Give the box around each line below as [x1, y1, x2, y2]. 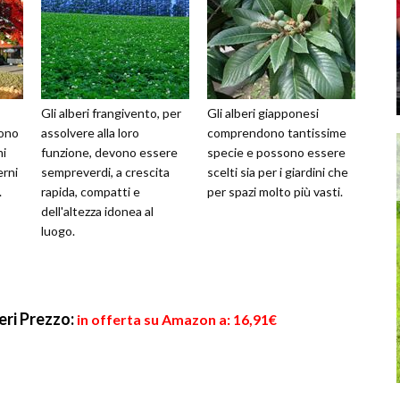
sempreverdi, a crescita [41, 164, 170, 179]
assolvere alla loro [41, 125, 139, 140]
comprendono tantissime [207, 125, 346, 140]
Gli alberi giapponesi [207, 105, 319, 121]
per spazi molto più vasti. [207, 184, 343, 199]
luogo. [41, 223, 75, 238]
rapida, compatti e [41, 184, 140, 199]
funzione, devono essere [41, 145, 178, 160]
